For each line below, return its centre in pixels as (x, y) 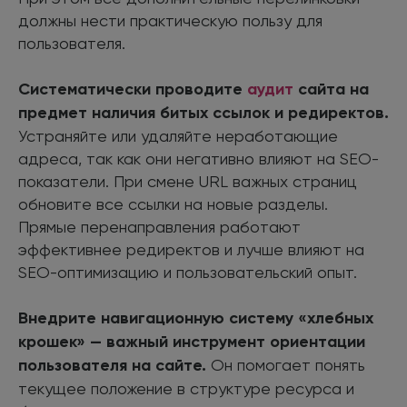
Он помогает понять (286, 364)
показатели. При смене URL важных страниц (188, 181)
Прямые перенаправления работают (159, 226)
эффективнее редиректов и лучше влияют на (191, 249)
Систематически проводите (133, 89)
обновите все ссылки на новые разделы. (173, 203)
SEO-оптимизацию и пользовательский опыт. (188, 272)
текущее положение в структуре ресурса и (186, 388)
